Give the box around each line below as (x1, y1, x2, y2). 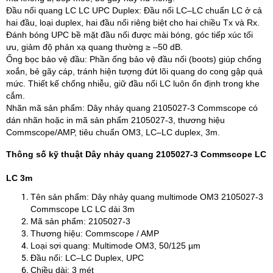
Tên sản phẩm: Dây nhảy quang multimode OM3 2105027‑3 (30, 192, 263, 202)
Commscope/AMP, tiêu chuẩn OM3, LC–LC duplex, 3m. (6, 127, 220, 137)
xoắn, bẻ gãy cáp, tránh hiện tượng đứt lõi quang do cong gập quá (6, 66, 263, 76)
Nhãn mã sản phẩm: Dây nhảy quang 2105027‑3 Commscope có (6, 103, 258, 113)
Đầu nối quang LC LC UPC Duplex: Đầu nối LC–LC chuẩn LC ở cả (6, 5, 262, 15)
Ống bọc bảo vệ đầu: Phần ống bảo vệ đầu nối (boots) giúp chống (6, 54, 261, 64)
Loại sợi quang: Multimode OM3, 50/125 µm (30, 241, 203, 250)
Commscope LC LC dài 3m (30, 204, 135, 214)
